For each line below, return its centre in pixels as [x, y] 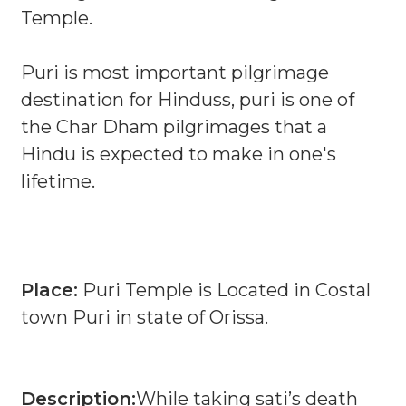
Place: [49, 290]
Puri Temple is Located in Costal [224, 290]
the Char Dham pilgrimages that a [174, 127]
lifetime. [58, 181]
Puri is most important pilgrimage [175, 72]
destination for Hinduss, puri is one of [188, 100]
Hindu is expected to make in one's [179, 154]
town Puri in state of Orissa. [145, 317]
